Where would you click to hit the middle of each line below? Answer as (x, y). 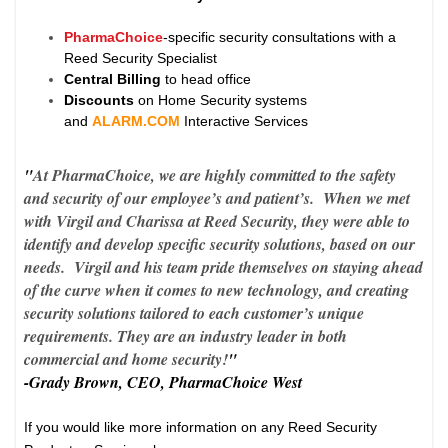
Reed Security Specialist (141, 58)
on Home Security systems (223, 100)
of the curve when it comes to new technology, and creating (217, 290)
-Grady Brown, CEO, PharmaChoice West (163, 382)
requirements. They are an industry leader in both (186, 336)
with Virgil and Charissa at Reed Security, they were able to (217, 221)
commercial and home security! (126, 359)
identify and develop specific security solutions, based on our (220, 244)
